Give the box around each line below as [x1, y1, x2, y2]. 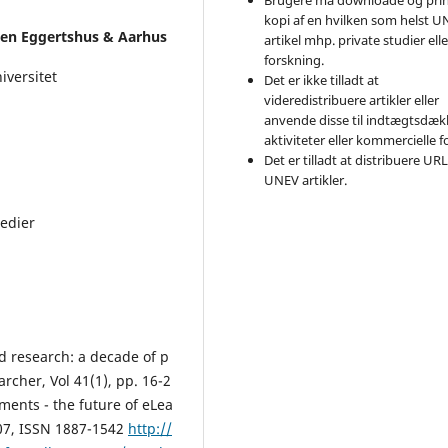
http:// [128, 418, 172, 438]
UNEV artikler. [264, 170, 348, 189]
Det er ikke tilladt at [264, 70, 380, 89]
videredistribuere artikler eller [264, 90, 440, 109]
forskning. [264, 50, 325, 69]
